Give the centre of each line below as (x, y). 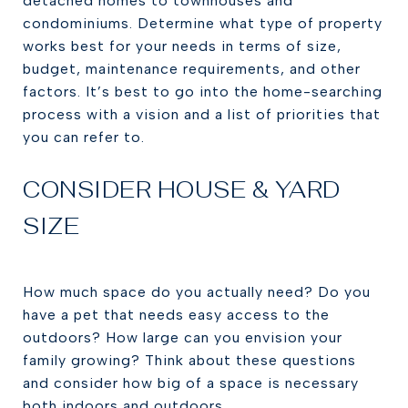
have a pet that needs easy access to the (176, 315)
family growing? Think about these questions (189, 360)
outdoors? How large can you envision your (183, 337)
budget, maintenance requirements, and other (192, 69)
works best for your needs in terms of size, (182, 46)
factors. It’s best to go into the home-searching (203, 92)
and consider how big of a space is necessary (191, 383)
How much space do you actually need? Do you (197, 292)
